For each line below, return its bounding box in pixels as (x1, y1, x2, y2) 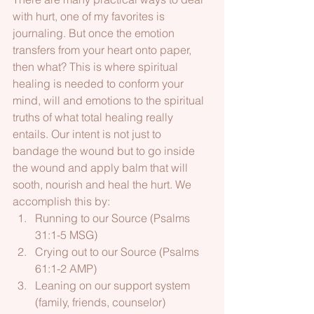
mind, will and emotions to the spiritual (13, 93, 207, 108)
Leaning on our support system (35, 278, 193, 293)
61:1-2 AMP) (35, 261, 97, 276)
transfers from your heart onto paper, (13, 43, 194, 57)
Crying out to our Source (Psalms (35, 245, 202, 259)
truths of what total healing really (13, 110, 176, 125)
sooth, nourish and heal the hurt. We (13, 177, 194, 192)
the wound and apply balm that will (13, 161, 191, 175)
